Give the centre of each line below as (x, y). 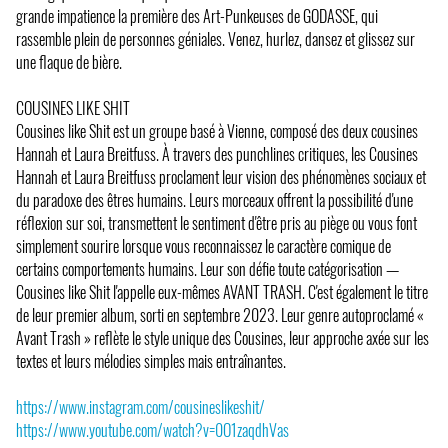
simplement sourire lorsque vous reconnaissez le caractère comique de (203, 245)
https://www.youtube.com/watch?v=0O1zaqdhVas (152, 429)
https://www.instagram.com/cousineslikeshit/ (140, 406)
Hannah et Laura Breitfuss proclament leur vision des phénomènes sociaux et (221, 176)
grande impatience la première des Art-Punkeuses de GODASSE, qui (197, 15)
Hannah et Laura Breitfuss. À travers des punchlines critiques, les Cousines (217, 153)
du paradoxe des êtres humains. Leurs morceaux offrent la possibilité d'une (214, 199)
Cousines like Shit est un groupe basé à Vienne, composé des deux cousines (217, 130)
